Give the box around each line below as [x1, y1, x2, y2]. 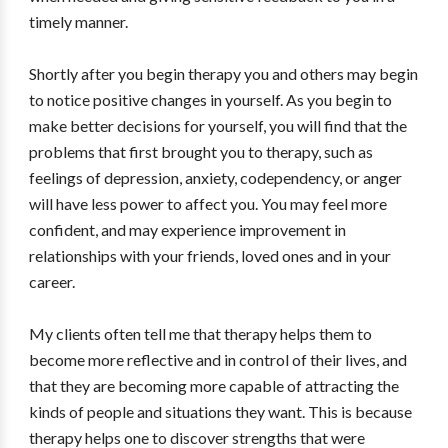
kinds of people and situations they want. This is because [28, 402, 412, 421]
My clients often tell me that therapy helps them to [28, 324, 372, 343]
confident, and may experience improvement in [28, 220, 346, 239]
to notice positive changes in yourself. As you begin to [28, 90, 392, 109]
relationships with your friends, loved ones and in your [28, 246, 391, 265]
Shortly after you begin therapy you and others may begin [28, 64, 418, 83]
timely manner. [28, 12, 128, 31]
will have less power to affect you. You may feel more [28, 194, 387, 213]
